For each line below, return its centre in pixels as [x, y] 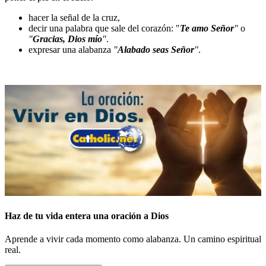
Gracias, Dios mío [67, 39]
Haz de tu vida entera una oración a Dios [87, 216]
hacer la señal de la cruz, [74, 18]
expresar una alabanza [71, 50]
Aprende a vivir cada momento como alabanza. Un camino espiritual [133, 239]
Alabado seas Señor [156, 50]
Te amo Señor [207, 28]
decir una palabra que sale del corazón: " [104, 28]
